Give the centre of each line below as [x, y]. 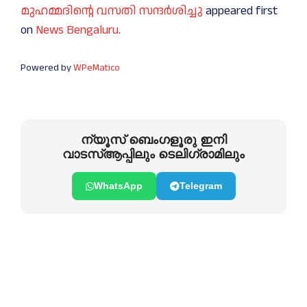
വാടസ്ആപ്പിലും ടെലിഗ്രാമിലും [153, 154]
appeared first [240, 11]
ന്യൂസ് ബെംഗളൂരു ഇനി [153, 140]
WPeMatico [97, 67]
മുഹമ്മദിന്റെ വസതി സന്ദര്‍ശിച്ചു [112, 11]
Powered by [47, 67]
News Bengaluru [77, 30]
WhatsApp [118, 186]
